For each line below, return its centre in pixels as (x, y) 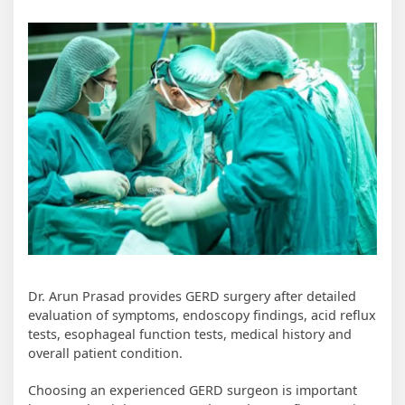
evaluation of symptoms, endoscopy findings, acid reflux (202, 316)
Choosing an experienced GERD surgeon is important (193, 391)
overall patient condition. (105, 353)
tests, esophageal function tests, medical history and (190, 334)
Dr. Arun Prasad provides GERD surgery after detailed (192, 297)
